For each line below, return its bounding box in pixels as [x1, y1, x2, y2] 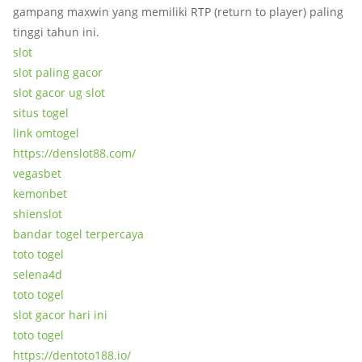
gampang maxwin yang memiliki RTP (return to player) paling [13, 4, 343, 19]
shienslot [13, 206, 62, 221]
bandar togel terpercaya [13, 226, 144, 242]
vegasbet [13, 166, 61, 181]
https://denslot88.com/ [13, 145, 136, 161]
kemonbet [13, 186, 67, 201]
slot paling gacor [13, 65, 103, 80]
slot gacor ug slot [13, 85, 105, 100]
